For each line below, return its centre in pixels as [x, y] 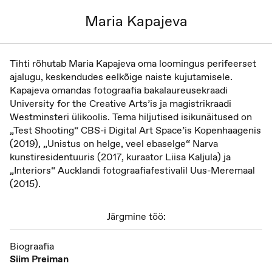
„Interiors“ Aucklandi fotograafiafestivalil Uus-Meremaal [132, 171]
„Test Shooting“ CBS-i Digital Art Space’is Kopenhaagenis [135, 131]
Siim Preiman [39, 259]
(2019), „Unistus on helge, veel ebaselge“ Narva [114, 144]
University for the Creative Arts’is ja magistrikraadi [121, 104]
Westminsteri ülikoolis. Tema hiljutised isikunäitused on [131, 117]
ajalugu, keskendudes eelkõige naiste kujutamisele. [121, 77]
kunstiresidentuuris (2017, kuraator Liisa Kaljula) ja [120, 157]
